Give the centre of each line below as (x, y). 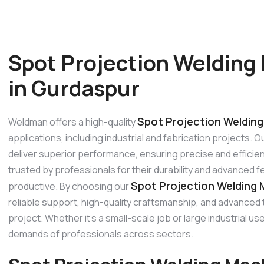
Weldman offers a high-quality (73, 122)
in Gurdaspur (74, 88)
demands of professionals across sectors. (101, 234)
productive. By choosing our (70, 186)
